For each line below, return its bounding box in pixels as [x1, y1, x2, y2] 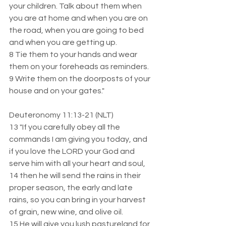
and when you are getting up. [9, 38, 120, 46]
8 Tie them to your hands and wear [9, 50, 139, 59]
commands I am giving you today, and [9, 135, 149, 143]
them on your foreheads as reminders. [9, 63, 152, 71]
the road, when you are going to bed [9, 26, 145, 34]
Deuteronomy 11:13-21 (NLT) [9, 111, 117, 119]
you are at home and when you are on [9, 14, 149, 22]
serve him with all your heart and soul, [9, 159, 148, 167]
